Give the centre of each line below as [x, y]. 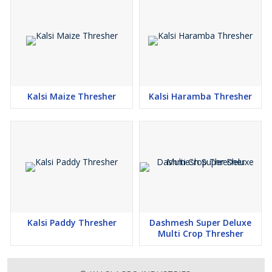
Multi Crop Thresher [200, 233]
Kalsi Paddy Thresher [72, 223]
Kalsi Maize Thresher [72, 96]
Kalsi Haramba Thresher [200, 96]
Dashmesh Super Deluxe [200, 223]
